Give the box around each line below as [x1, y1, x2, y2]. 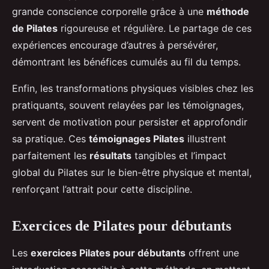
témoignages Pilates [89, 133, 184, 145]
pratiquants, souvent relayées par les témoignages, [12, 99, 244, 112]
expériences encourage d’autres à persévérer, [12, 39, 218, 52]
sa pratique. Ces [12, 133, 89, 145]
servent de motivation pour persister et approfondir [12, 116, 247, 128]
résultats [89, 150, 131, 162]
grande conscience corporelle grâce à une [12, 5, 207, 18]
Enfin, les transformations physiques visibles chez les [12, 82, 253, 95]
